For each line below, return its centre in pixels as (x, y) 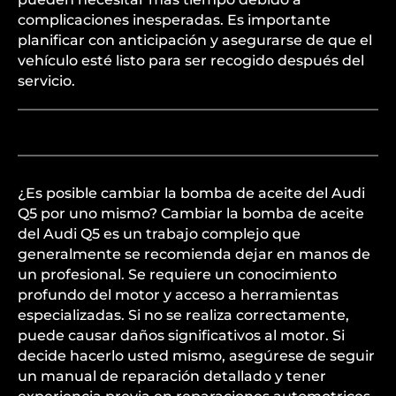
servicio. (46, 81)
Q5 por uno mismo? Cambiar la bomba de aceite (191, 213)
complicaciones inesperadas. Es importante (174, 20)
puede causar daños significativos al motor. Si (181, 335)
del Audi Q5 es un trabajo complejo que (159, 234)
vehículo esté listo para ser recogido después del (191, 61)
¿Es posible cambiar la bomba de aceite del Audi (191, 193)
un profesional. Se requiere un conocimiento (177, 274)
